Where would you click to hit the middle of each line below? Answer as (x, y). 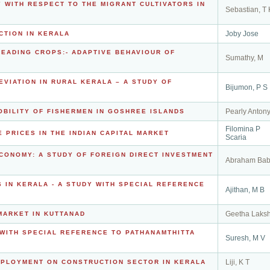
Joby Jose (242, 34)
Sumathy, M (244, 58)
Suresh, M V (245, 238)
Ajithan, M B (245, 190)
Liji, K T (237, 262)
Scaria (236, 137)
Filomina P (243, 129)
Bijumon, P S (246, 87)
